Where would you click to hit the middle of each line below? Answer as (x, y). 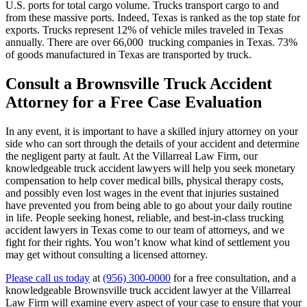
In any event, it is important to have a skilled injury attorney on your (152, 132)
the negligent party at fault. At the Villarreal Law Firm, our (132, 156)
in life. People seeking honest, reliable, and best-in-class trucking (145, 218)
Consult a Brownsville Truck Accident (139, 84)
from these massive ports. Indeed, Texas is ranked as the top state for (153, 18)
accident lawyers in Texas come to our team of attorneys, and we (145, 230)
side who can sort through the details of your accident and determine (152, 144)
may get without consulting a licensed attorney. (107, 255)
